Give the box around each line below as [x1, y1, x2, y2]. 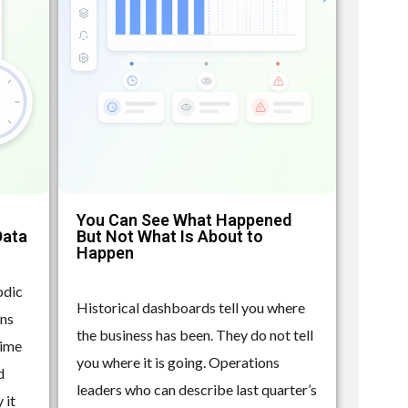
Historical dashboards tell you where [76, 298, 306, 316]
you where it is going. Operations [76, 352, 280, 371]
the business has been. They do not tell [76, 325, 314, 343]
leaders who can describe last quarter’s [76, 380, 318, 398]
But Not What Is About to [76, 226, 264, 246]
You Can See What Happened [76, 209, 292, 229]
